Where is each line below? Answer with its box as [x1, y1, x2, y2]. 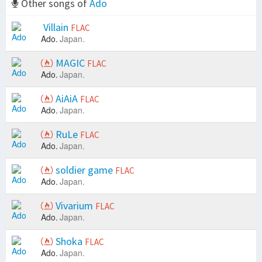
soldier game [53, 163, 115, 177]
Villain [41, 20, 71, 35]
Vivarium [53, 199, 95, 213]
